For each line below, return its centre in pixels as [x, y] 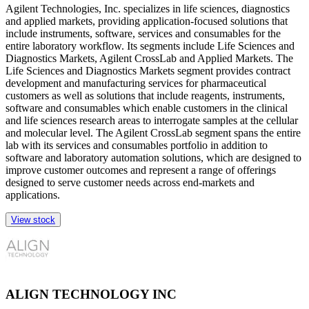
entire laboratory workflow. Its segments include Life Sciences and [150, 46]
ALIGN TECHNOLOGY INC [91, 294]
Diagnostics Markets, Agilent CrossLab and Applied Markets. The [149, 58]
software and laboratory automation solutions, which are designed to [153, 157]
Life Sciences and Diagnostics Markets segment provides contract [148, 70]
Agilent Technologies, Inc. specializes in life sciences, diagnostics [148, 8]
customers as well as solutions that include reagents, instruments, [145, 95]
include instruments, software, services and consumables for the [143, 33]
